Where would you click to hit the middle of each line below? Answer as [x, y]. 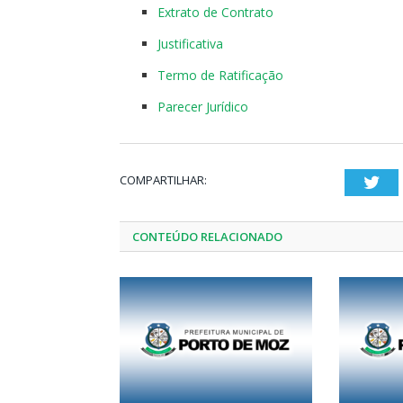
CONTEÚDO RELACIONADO [207, 237]
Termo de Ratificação [220, 75]
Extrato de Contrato [215, 12]
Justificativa [190, 44]
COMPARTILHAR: [163, 180]
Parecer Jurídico [203, 107]
